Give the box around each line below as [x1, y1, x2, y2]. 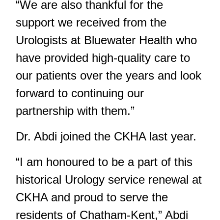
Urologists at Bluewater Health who [16, 33, 197, 47]
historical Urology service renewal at [16, 173, 202, 187]
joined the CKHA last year [60, 130, 193, 143]
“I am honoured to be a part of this [16, 155, 192, 169]
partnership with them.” [16, 104, 135, 118]
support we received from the [16, 16, 166, 29]
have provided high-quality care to [16, 51, 190, 65]
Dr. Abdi [16, 130, 60, 143]
